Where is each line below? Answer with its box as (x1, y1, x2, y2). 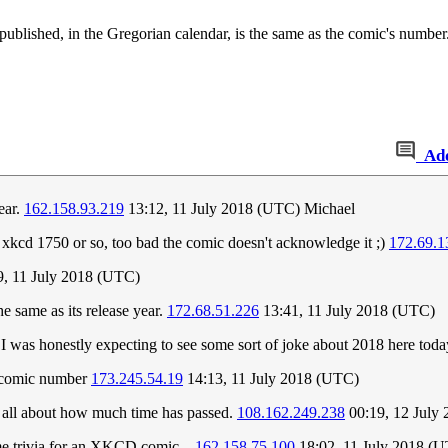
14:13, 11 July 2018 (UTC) (183, 370, 359, 388)
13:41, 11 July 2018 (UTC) (259, 302, 435, 320)
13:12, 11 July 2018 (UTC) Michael (124, 200, 355, 218)
